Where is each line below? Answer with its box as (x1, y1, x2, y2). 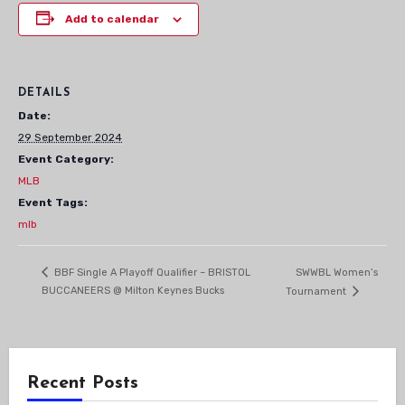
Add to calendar (64, 12, 159, 25)
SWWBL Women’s (295, 266, 378, 278)
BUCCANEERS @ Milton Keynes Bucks (42, 284, 224, 297)
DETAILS (18, 87, 71, 99)
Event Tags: (18, 195, 88, 209)
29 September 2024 (18, 130, 122, 144)
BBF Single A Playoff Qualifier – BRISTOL (52, 267, 250, 279)
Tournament (285, 285, 349, 297)
